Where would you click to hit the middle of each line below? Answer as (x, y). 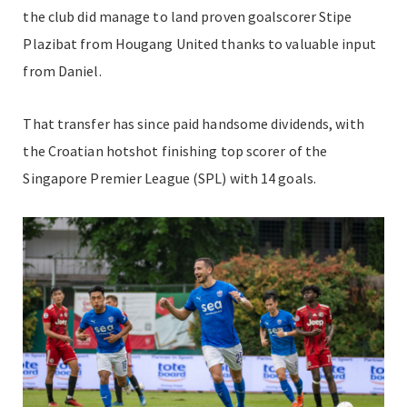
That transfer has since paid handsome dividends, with (194, 123)
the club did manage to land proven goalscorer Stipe (188, 16)
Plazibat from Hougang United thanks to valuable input (199, 43)
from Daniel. (62, 70)
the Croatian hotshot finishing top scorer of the (175, 150)
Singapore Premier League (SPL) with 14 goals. (169, 178)
